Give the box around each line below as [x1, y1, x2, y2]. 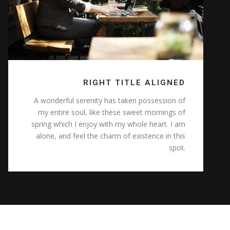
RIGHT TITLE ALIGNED [83, 78, 185, 88]
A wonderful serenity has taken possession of [33, 95, 185, 106]
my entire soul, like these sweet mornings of [37, 107, 185, 118]
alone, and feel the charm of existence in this [35, 131, 185, 141]
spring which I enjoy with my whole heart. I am [31, 119, 185, 129]
